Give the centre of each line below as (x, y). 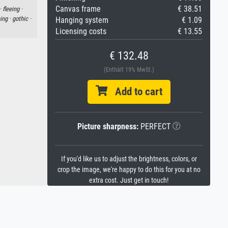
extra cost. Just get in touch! (129, 180)
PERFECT (154, 126)
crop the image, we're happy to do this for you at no (129, 170)
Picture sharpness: (108, 126)
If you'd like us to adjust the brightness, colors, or (129, 159)
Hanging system (82, 20)
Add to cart (135, 92)
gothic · (22, 19)
